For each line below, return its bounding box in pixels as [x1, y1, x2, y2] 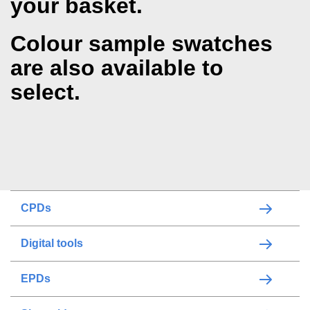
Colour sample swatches [10, 31, 273, 56]
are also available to [10, 55, 224, 80]
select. [10, 80, 80, 104]
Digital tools [21, 237, 83, 249]
